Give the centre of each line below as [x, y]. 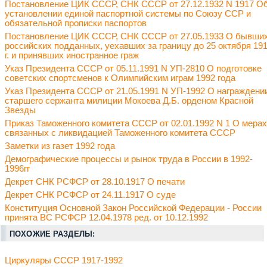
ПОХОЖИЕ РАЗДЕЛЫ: [52, 234]
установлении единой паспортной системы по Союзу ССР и [128, 14]
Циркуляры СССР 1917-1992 [64, 261]
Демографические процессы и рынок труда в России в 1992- [129, 159]
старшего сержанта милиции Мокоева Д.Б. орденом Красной [129, 101]
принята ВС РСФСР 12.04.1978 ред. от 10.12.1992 [106, 218]
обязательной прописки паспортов [76, 24]
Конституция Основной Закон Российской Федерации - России [133, 208]
